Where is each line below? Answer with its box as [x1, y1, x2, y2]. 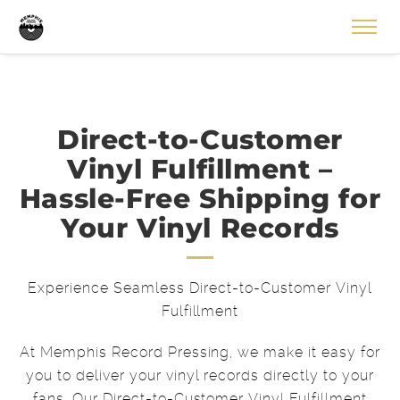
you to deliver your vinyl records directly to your [25, 367, 374, 384]
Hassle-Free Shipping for [19, 182, 381, 215]
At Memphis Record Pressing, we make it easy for [19, 344, 381, 361]
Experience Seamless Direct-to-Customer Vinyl [28, 279, 372, 296]
